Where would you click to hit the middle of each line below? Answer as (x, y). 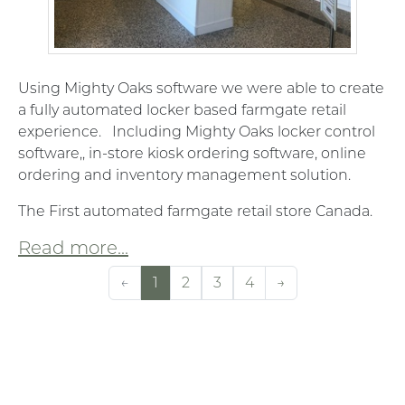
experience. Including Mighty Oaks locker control (197, 131)
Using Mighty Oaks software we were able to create (201, 88)
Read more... (73, 247)
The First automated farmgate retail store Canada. (195, 211)
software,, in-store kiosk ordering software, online (192, 153)
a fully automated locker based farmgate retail (182, 109)
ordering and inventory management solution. (188, 174)
